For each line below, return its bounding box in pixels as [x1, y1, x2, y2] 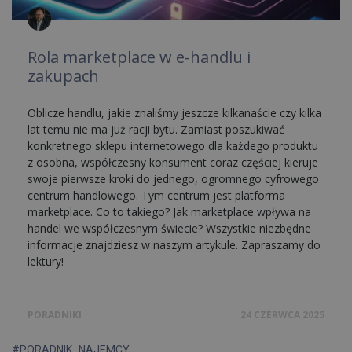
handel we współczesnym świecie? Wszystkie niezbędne [27, 220, 311, 236]
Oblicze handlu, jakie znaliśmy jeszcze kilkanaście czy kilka [27, 104, 321, 120]
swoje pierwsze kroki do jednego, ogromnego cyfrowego [27, 170, 319, 186]
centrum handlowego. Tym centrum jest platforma [27, 187, 285, 203]
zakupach [27, 64, 99, 86]
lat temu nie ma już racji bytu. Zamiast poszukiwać [27, 121, 284, 137]
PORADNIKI [27, 307, 82, 321]
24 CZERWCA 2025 [240, 307, 324, 321]
